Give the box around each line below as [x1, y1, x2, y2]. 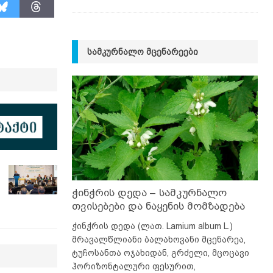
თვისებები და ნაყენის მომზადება [71, 200, 245, 212]
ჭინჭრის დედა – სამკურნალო [71, 186, 227, 199]
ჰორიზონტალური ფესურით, [71, 261, 196, 271]
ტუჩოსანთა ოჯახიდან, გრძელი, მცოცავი [71, 247, 249, 258]
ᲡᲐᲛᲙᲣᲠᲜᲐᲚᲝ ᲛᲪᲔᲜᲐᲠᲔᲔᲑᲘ [87, 47, 198, 57]
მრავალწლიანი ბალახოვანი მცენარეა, [71, 234, 246, 244]
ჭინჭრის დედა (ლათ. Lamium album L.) [71, 221, 233, 231]
